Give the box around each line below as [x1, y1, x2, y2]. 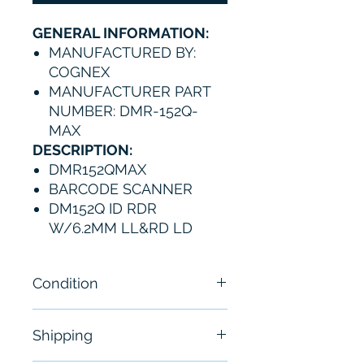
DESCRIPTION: [32, 141, 132, 158]
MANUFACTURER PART [49, 83, 210, 100]
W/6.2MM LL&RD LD [49, 219, 193, 236]
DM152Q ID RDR [49, 200, 157, 217]
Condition [32, 275, 98, 292]
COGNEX [49, 63, 110, 80]
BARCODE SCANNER [49, 180, 193, 197]
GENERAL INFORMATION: [32, 24, 209, 41]
